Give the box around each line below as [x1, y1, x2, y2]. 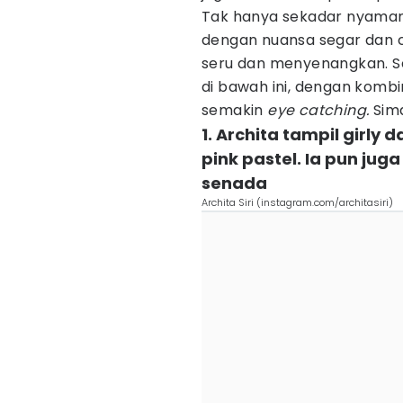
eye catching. [267, 100, 370, 121]
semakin [201, 100, 268, 121]
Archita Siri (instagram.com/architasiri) [201, 195, 393, 210]
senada [201, 172, 267, 194]
